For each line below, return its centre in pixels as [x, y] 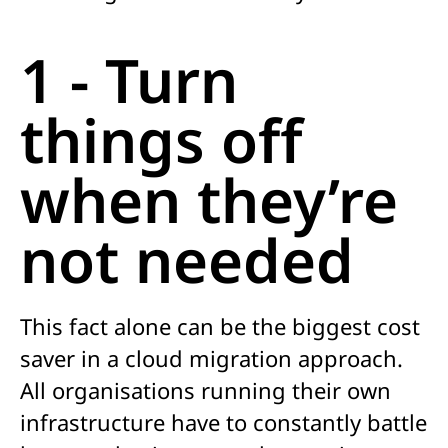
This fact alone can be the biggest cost [220, 326]
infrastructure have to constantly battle [223, 422]
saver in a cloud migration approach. [211, 358]
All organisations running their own [205, 390]
